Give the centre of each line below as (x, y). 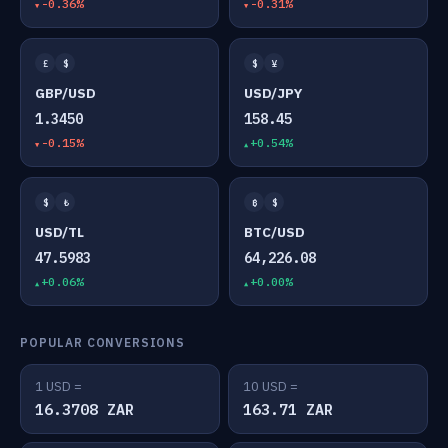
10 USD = (270, 386)
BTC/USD (274, 232)
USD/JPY (273, 93)
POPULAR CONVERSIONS (102, 342)
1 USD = (58, 386)
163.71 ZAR (288, 409)
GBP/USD (65, 93)
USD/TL (59, 232)
